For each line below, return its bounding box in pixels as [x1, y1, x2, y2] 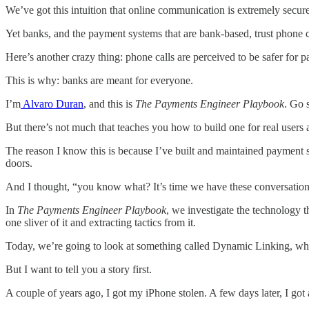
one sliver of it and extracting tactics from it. [6, 216, 196, 228]
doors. [6, 157, 32, 169]
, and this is [83, 97, 135, 110]
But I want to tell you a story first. [6, 263, 152, 275]
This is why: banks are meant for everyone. [6, 74, 193, 86]
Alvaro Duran [21, 97, 83, 110]
